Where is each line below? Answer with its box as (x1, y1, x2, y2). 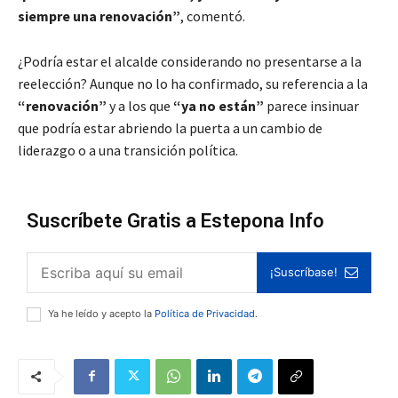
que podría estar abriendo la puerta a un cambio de (18, 118, 322, 137)
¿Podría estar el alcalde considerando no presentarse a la (18, 52, 362, 70)
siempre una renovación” (18, 6, 180, 25)
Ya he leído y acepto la (48, 306, 155, 320)
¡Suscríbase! (270, 265, 338, 280)
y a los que (107, 96, 173, 115)
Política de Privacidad (155, 306, 255, 320)
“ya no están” (173, 96, 264, 115)
